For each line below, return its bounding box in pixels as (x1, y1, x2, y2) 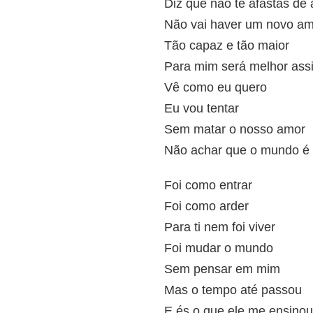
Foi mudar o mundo (164, 241, 273, 255)
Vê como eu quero (164, 80, 267, 94)
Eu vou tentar (164, 101, 239, 115)
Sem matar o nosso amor (164, 122, 305, 136)
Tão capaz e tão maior (164, 38, 289, 52)
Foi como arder (164, 199, 249, 213)
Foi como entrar (164, 178, 252, 192)
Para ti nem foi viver (164, 220, 275, 234)
